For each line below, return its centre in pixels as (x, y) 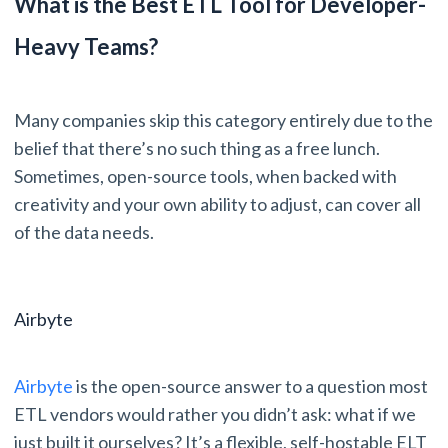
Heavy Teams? (86, 47)
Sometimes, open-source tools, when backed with (205, 176)
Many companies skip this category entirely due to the (223, 120)
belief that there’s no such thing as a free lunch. (197, 148)
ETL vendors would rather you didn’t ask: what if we (215, 414)
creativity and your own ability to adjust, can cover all (217, 204)
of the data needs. (85, 232)
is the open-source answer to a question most (250, 386)
